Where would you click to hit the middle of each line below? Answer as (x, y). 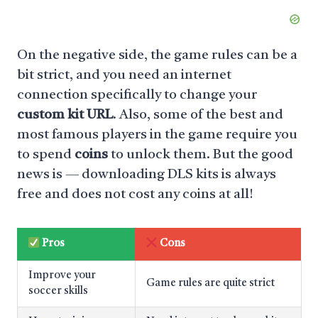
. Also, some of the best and (198, 115)
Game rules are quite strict (210, 284)
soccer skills (58, 291)
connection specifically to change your (137, 95)
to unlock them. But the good (201, 155)
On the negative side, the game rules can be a (157, 56)
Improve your (62, 276)
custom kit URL (65, 115)
